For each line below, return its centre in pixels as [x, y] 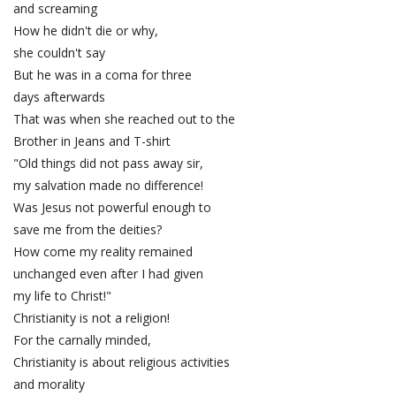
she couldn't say [59, 53]
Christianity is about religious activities [123, 362]
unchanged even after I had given [110, 274]
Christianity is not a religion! [91, 318]
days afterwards [59, 97]
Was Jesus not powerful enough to [114, 208]
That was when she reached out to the [126, 119]
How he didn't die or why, [88, 31]
